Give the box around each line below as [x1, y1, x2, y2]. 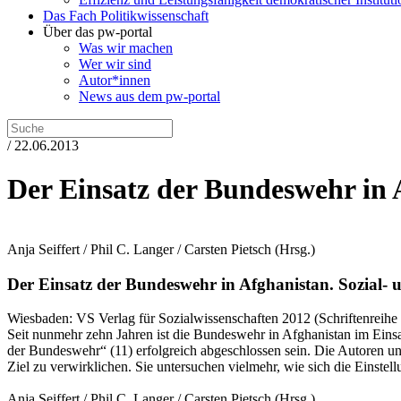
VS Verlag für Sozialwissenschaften [76, 311, 278, 327]
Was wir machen [79, 40, 173, 55]
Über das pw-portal [43, 24, 152, 39]
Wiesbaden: [7, 311, 76, 327]
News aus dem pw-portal [79, 89, 220, 104]
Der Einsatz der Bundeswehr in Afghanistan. [7, 274, 334, 294]
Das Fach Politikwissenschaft [43, 8, 209, 23]
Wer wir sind [79, 56, 151, 72]
